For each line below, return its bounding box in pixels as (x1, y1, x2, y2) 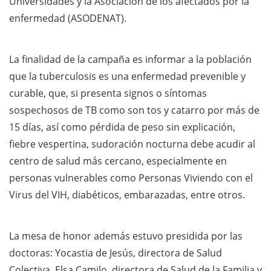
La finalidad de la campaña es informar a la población (9, 52, 252, 66)
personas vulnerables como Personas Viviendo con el (9, 171, 253, 184)
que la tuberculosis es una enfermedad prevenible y (9, 69, 246, 83)
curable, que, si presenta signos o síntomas (9, 86, 207, 100)
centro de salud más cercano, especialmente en (9, 154, 227, 168)
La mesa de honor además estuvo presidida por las (9, 229, 243, 243)
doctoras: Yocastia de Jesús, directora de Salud (9, 246, 222, 260)
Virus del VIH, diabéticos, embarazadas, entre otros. (9, 188, 245, 201)
